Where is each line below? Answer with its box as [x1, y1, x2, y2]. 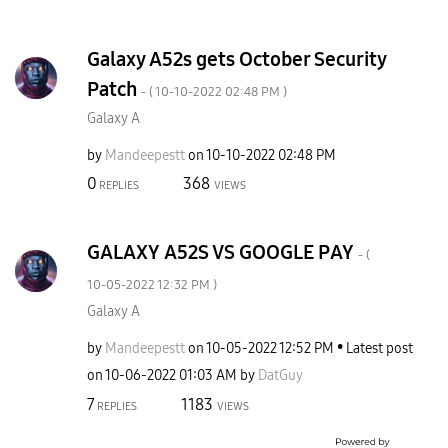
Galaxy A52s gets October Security [86, 46, 386, 71]
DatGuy [257, 367, 303, 384]
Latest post [345, 340, 413, 357]
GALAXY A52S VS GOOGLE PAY [86, 240, 358, 264]
